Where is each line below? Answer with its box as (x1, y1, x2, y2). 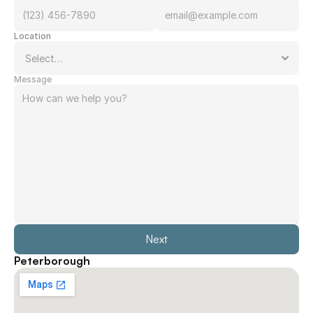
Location (14, 31, 51, 41)
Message (14, 74, 52, 85)
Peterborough (14, 254, 90, 268)
